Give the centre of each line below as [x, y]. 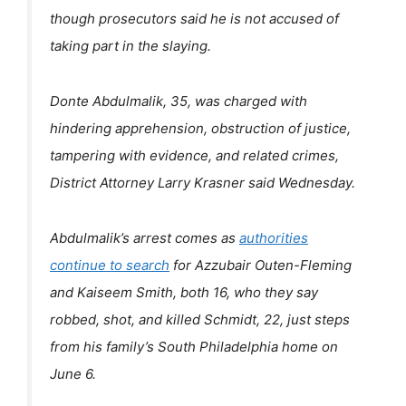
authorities [274, 237]
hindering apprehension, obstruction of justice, [200, 129]
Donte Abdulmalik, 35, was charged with [179, 101]
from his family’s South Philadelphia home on [194, 346]
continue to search [110, 265]
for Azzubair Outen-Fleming [261, 265]
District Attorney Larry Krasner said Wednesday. [203, 183]
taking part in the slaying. [130, 46]
